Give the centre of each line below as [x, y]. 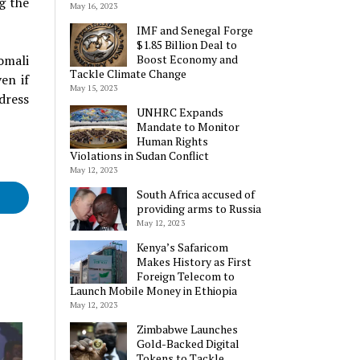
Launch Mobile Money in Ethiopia [153, 291]
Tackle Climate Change [128, 74]
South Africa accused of [196, 194]
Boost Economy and [188, 59]
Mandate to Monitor [188, 127]
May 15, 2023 [94, 88]
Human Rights [173, 141]
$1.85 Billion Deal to [187, 45]
